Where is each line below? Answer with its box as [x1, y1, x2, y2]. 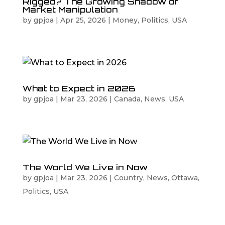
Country [114, 173, 143, 182]
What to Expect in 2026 [22, 83, 135, 93]
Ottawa [171, 173, 198, 182]
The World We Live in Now [22, 162, 148, 172]
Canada [114, 94, 141, 103]
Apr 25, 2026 [60, 15, 106, 25]
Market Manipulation [22, 4, 118, 15]
